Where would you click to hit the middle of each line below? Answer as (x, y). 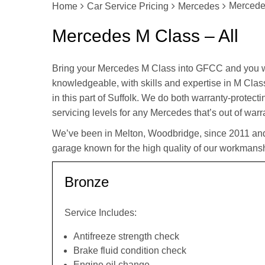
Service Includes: (101, 213)
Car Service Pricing (128, 6)
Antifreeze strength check (126, 236)
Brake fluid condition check (130, 251)
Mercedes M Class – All (145, 36)
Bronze (87, 182)
